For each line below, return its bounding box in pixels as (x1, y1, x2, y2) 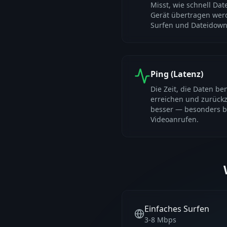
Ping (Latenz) (150, 68, 203, 80)
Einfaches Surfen (144, 203, 209, 214)
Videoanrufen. (150, 115, 199, 124)
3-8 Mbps (144, 215, 176, 224)
